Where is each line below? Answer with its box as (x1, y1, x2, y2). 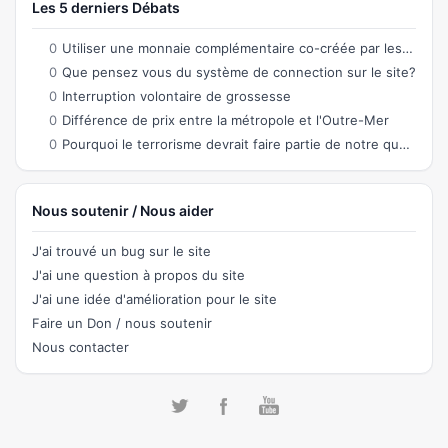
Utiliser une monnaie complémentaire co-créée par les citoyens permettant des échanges (61, 39, 402, 56)
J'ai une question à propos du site (31, 266, 245, 283)
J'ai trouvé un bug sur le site (31, 242, 211, 259)
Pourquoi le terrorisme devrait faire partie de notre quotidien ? (61, 135, 399, 152)
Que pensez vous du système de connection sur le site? (61, 63, 416, 80)
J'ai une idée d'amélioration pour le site (31, 290, 277, 307)
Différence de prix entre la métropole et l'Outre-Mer (61, 111, 389, 128)
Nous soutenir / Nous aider (31, 201, 214, 219)
